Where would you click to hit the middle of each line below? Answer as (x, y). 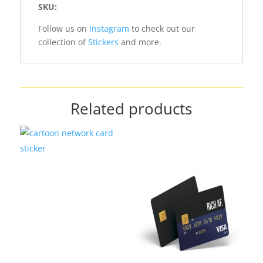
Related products (131, 108)
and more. (140, 42)
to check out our (162, 28)
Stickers (103, 42)
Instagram (109, 28)
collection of (63, 42)
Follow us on (63, 28)
